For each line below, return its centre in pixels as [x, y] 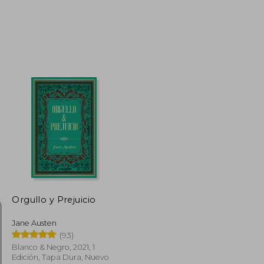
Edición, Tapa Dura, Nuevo [61, 257]
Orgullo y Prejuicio [54, 199]
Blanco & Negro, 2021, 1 [54, 247]
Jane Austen [34, 223]
